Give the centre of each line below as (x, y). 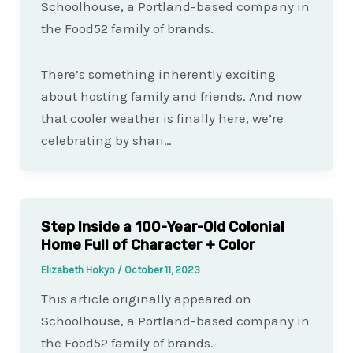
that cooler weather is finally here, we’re (162, 118)
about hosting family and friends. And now (171, 96)
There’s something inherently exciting (158, 74)
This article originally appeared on (146, 298)
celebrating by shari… (106, 140)
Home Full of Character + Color (148, 245)
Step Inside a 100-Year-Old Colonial (162, 227)
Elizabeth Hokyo (79, 269)
